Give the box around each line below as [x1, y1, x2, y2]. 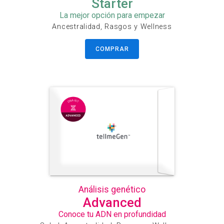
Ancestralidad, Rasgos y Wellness [52, 22, 172, 31]
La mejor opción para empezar [59, 10, 165, 20]
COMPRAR [95, 45, 129, 52]
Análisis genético [78, 184, 145, 195]
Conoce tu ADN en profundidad [58, 209, 166, 219]
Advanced [82, 195, 141, 210]
